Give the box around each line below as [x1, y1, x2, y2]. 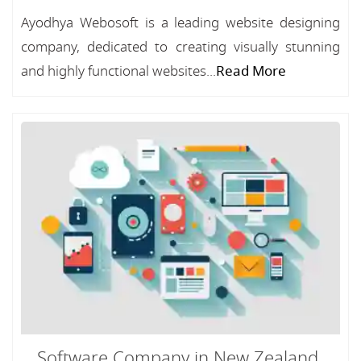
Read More [216, 61, 286, 81]
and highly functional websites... [21, 61, 216, 81]
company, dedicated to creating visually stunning [21, 37, 340, 57]
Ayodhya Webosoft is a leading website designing [21, 13, 340, 33]
